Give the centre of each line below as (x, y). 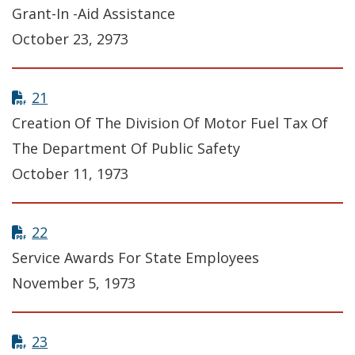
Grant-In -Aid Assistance (94, 14)
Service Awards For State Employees (136, 258)
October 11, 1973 (70, 174)
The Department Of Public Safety (126, 149)
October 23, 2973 (70, 39)
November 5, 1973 (74, 283)
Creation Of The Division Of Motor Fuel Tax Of (170, 123)
